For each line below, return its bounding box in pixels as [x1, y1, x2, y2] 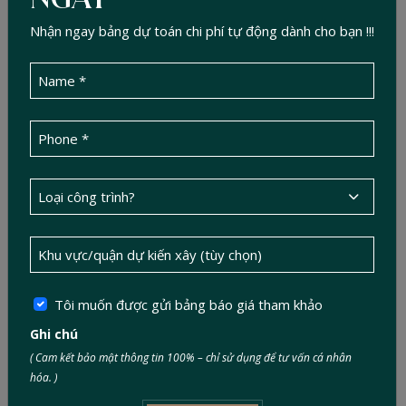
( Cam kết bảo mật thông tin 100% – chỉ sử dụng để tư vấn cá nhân [30, 349, 352, 365]
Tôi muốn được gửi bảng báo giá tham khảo [53, 295, 323, 314]
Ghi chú [30, 324, 78, 343]
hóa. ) [30, 369, 57, 385]
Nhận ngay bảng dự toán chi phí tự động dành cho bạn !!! [30, 21, 374, 40]
